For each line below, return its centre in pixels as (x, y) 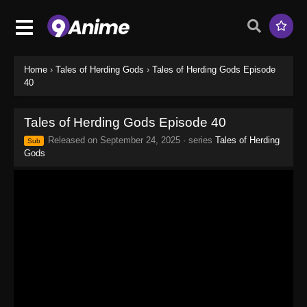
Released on (73, 140)
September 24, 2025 (140, 140)
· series (198, 140)
